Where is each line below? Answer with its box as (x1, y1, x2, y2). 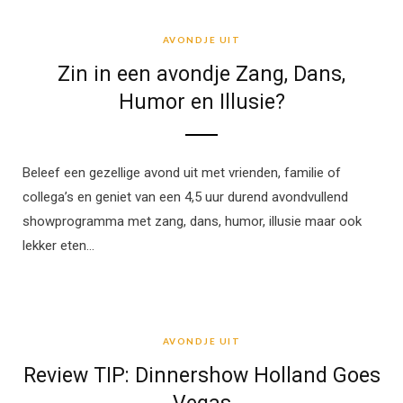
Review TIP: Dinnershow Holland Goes (22, 363, 381, 389)
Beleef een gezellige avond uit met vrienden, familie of (22, 165, 341, 182)
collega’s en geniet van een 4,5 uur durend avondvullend (22, 189, 348, 206)
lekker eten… (22, 237, 94, 255)
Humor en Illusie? (118, 90, 285, 115)
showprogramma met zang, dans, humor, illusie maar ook (22, 213, 362, 230)
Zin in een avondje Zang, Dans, (58, 62, 345, 87)
